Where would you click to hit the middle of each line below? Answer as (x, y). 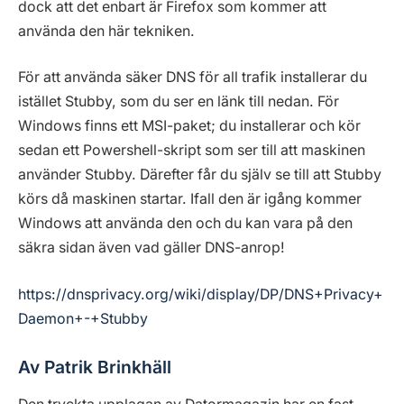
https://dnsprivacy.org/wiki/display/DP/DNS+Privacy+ (201, 294)
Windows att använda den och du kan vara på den (185, 224)
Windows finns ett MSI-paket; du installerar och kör (189, 126)
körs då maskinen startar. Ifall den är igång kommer (190, 199)
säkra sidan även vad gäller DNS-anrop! (151, 248)
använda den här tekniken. (106, 31)
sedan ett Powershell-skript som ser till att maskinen (192, 151)
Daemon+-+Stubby (83, 318)
